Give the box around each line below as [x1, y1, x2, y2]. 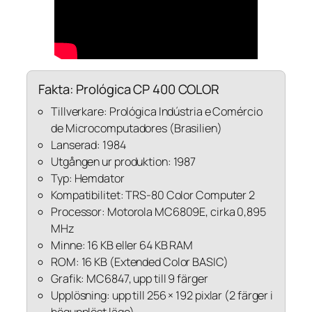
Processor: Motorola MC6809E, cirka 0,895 [51, 204, 266, 220]
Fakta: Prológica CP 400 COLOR [38, 80, 220, 99]
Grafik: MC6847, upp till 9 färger [51, 271, 208, 287]
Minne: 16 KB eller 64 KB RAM [51, 237, 194, 253]
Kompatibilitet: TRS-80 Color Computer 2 [51, 187, 256, 203]
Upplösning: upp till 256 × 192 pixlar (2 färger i [51, 288, 274, 304]
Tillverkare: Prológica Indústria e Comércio [51, 104, 263, 120]
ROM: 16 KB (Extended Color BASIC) [51, 254, 228, 270]
